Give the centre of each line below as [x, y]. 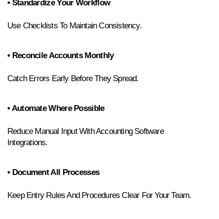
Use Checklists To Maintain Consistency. [75, 25]
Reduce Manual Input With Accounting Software [86, 131]
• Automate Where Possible [56, 108]
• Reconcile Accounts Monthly [61, 55]
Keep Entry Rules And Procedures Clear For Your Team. [99, 195]
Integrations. [28, 142]
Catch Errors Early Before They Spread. [73, 78]
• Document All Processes [54, 172]
